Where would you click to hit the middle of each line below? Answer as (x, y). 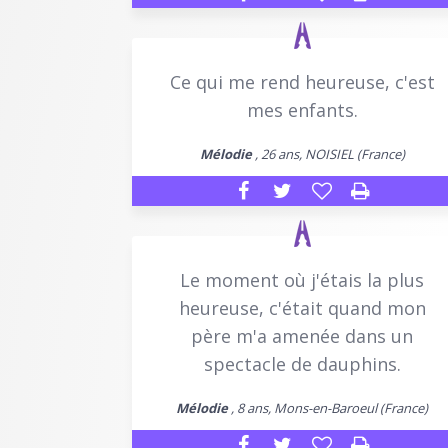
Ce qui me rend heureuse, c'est (302, 81)
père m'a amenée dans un (302, 335)
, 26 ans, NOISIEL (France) (328, 153)
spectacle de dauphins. (302, 363)
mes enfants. (302, 109)
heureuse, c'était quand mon (302, 307)
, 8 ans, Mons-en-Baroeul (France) (328, 407)
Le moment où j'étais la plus (302, 279)
